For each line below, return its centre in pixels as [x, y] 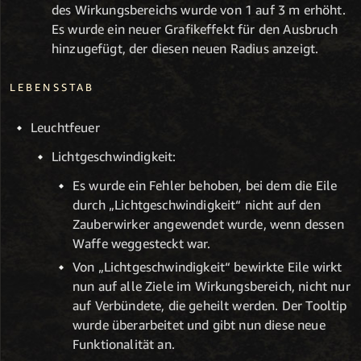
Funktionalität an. [124, 344]
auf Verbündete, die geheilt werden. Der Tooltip [210, 306]
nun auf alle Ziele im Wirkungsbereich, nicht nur [212, 286]
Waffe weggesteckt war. [142, 243]
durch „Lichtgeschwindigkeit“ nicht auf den [197, 204]
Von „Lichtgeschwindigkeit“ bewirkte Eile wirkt [207, 267]
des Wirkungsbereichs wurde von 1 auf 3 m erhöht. [199, 10]
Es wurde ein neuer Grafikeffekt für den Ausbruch [195, 29]
